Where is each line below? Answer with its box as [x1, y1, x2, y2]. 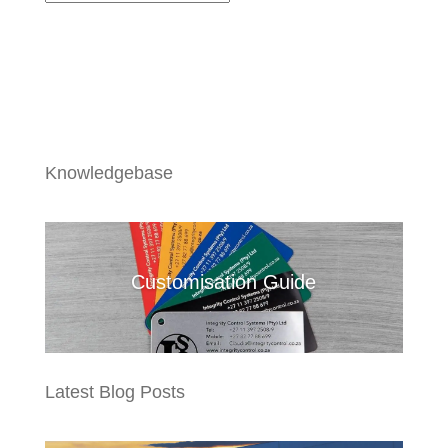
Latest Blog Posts [44, 381, 185, 402]
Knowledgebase [44, 162, 173, 183]
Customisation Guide [131, 271, 317, 294]
